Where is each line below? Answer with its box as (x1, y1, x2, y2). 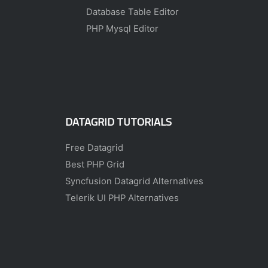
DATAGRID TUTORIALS (65, 112, 172, 130)
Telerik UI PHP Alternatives (65, 192, 179, 203)
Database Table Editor (86, 7, 179, 18)
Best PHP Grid (65, 159, 124, 170)
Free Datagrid (65, 142, 123, 153)
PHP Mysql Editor (86, 23, 159, 35)
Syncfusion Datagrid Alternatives (65, 175, 203, 187)
